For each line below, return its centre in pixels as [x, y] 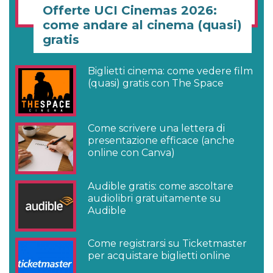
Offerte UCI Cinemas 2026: [130, 10]
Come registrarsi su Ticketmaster [168, 244]
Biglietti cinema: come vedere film [171, 71]
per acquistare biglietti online [159, 256]
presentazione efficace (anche [161, 141]
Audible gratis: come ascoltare [161, 186]
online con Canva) [132, 153]
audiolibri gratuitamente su [155, 198]
